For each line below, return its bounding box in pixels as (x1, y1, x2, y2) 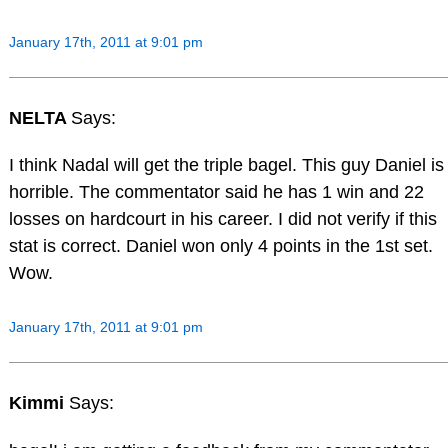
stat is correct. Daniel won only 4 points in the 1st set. (8, 236, 433, 257)
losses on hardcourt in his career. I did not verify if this (8, 209, 437, 230)
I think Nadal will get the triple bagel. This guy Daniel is (8, 155, 444, 176)
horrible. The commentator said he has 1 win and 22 (8, 182, 424, 203)
